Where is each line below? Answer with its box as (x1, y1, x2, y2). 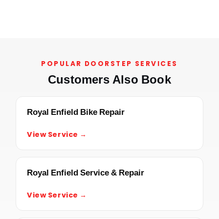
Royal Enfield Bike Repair (27, 107, 125, 117)
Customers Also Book (48, 72, 171, 87)
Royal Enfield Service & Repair (27, 167, 144, 177)
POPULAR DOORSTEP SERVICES (41, 59, 178, 68)
